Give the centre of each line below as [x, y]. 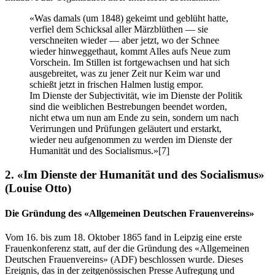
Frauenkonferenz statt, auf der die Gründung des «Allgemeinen [127, 249]
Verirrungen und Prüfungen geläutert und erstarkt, [126, 129]
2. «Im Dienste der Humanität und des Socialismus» [135, 174]
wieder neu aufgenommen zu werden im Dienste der [131, 140]
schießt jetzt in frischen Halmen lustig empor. [116, 85]
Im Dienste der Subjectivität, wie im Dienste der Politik [136, 96]
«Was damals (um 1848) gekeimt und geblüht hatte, [129, 18]
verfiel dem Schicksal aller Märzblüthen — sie [119, 29]
